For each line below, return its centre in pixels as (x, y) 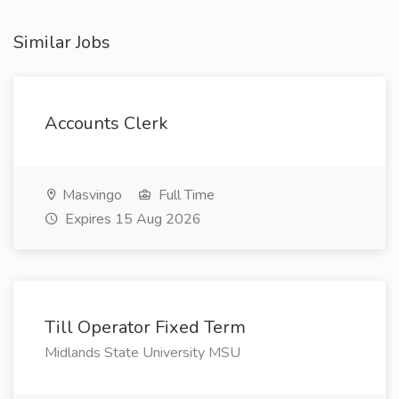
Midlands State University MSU (142, 353)
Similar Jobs (62, 42)
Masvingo (90, 195)
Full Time (185, 195)
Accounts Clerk (106, 123)
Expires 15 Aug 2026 (131, 219)
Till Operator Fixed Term (145, 327)
